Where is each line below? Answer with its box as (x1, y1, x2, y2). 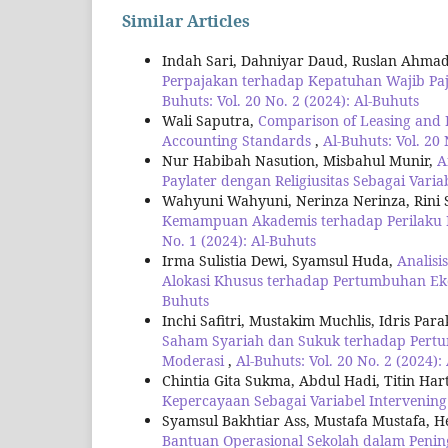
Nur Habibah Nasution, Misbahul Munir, (162, 151, 437, 171)
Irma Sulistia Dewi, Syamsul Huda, (162, 251, 397, 271)
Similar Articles (122, 10, 250, 33)
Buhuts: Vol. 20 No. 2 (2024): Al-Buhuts (162, 91, 419, 111)
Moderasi (162, 351, 228, 371)
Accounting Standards (162, 131, 315, 151)
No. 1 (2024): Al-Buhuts (162, 231, 316, 251)
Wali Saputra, (162, 111, 258, 131)
